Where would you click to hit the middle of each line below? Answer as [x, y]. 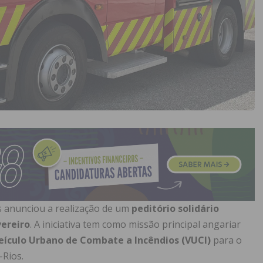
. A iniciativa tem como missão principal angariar [135, 225]
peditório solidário [175, 209]
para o [226, 240]
